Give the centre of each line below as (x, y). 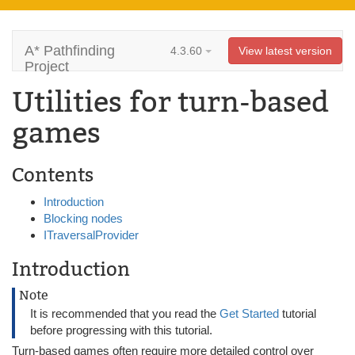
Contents (53, 175)
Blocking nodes (83, 218)
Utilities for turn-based (170, 102)
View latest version (285, 51)
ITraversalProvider (91, 235)
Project (47, 67)
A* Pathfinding (70, 51)
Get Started (251, 313)
